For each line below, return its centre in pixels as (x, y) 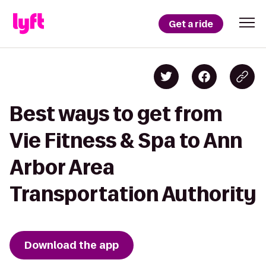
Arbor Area (62, 167)
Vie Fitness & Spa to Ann (126, 140)
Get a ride (191, 24)
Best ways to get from (116, 114)
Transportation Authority (133, 194)
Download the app (72, 245)
